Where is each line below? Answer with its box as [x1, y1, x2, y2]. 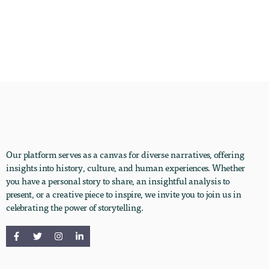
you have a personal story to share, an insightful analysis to [6, 174, 230, 187]
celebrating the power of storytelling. [6, 201, 144, 213]
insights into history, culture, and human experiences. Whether [6, 161, 245, 174]
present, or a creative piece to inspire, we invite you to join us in [6, 187, 241, 200]
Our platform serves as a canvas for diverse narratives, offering [6, 148, 244, 160]
